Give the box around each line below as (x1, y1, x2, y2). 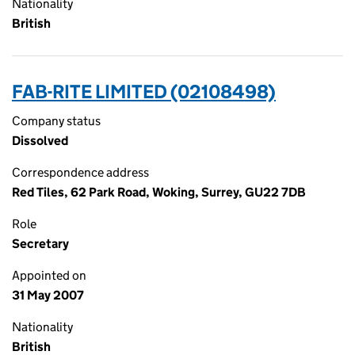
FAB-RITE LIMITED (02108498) (12, 80, 276, 103)
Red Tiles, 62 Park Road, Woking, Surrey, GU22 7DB (12, 185, 306, 200)
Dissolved (12, 133, 68, 148)
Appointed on (12, 268, 86, 283)
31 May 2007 (12, 288, 84, 303)
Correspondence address (12, 165, 149, 180)
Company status (12, 113, 101, 128)
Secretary (12, 236, 69, 251)
